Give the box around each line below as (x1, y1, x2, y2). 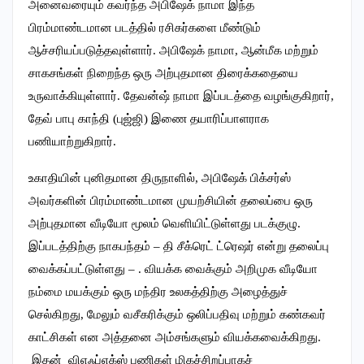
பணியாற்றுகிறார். (28, 134, 116, 148)
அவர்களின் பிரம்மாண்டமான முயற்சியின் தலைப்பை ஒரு (28, 193, 313, 207)
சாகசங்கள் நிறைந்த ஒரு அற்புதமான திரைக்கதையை (28, 66, 298, 80)
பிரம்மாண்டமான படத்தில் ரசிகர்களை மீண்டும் (28, 20, 261, 34)
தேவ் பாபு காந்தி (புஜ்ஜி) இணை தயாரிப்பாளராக (28, 111, 269, 125)
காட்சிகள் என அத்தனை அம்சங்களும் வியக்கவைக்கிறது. (28, 330, 321, 344)
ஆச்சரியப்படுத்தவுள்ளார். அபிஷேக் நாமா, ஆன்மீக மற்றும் (28, 43, 318, 57)
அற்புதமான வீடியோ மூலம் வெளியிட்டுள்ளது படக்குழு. (28, 216, 301, 230)
